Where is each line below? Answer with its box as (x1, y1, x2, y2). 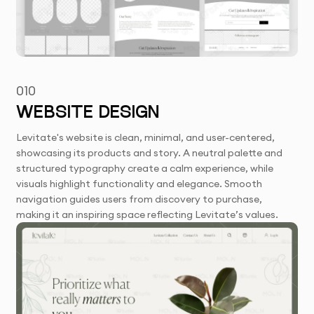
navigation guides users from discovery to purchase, (16, 193, 263, 206)
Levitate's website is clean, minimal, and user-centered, (16, 131, 275, 144)
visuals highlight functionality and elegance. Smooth (16, 177, 263, 191)
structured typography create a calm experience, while (16, 162, 274, 175)
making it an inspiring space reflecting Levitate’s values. (16, 208, 279, 221)
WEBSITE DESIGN (16, 105, 159, 123)
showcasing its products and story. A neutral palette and (16, 146, 283, 160)
